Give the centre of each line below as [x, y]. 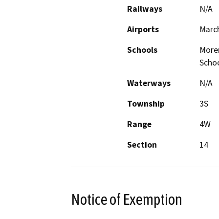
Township [146, 103]
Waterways [149, 83]
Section [142, 144]
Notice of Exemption [127, 199]
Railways [145, 9]
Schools [142, 50]
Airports [143, 29]
